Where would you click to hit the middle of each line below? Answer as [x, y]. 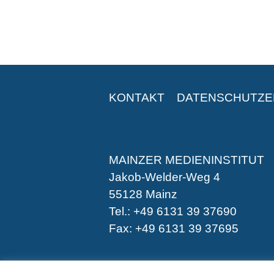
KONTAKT [137, 98]
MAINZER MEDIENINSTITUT [187, 160]
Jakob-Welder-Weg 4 [165, 177]
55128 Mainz [143, 194]
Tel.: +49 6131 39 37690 [173, 212]
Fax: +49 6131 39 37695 [174, 229]
